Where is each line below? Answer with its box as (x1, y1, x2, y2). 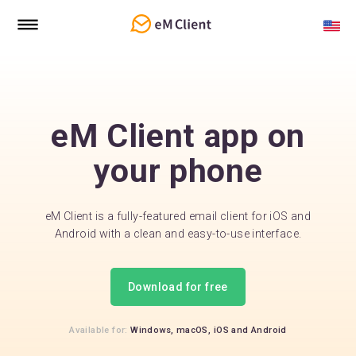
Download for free (128, 281, 228, 293)
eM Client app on (51, 117, 305, 155)
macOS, (176, 325, 211, 335)
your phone (93, 152, 263, 190)
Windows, (130, 325, 174, 335)
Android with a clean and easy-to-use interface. (54, 227, 302, 240)
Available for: (69, 325, 131, 335)
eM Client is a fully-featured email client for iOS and (44, 210, 311, 222)
